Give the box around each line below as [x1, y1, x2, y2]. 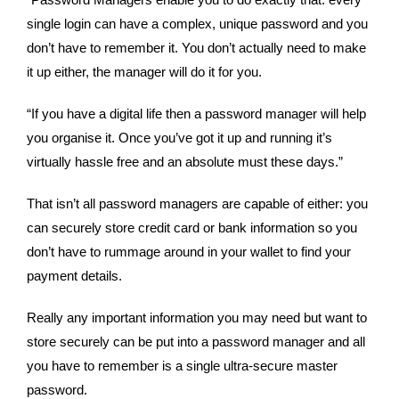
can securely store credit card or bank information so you [27, 221, 357, 235]
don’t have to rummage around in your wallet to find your [27, 245, 351, 259]
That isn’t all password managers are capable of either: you [27, 197, 368, 211]
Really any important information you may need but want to [27, 311, 367, 325]
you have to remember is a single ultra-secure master [27, 359, 338, 373]
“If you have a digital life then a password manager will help [27, 107, 366, 121]
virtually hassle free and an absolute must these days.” [27, 155, 343, 169]
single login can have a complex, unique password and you [27, 17, 368, 31]
